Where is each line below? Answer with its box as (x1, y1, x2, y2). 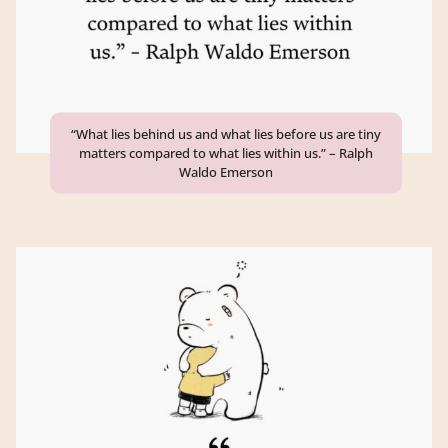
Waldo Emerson (179, 162, 273, 181)
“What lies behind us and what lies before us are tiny (71, 124, 381, 143)
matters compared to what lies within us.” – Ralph (79, 143, 373, 162)
